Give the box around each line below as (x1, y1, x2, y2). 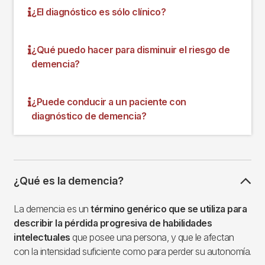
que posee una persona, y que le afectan (70, 231, 234, 243)
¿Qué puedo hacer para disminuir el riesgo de (31, 43, 230, 56)
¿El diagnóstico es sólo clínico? (31, 5, 166, 18)
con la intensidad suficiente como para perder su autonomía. (14, 245, 251, 257)
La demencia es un (14, 202, 91, 215)
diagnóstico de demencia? (31, 109, 146, 122)
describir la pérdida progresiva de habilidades (14, 216, 212, 229)
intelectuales (14, 231, 70, 243)
